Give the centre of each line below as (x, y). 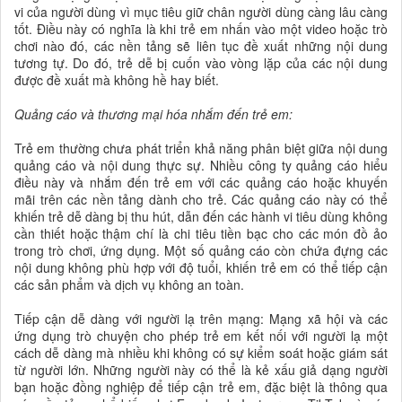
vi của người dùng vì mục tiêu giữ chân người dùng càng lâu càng (201, 11)
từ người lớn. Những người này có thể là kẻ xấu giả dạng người (201, 369)
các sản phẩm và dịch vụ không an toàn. (129, 284)
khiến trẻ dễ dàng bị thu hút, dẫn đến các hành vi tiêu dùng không (201, 216)
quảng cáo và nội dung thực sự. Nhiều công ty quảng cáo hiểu (201, 165)
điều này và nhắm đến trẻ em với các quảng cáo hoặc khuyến (201, 182)
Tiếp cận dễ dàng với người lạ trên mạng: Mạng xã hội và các (201, 318)
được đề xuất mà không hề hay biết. (117, 79)
